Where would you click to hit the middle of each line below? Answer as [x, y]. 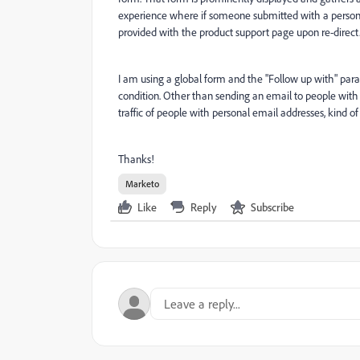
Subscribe [272, 207]
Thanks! [136, 159]
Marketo [142, 184]
